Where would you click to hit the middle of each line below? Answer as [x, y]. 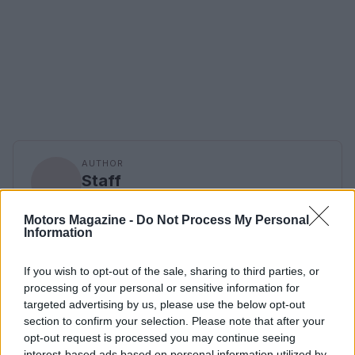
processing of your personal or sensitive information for [162, 287]
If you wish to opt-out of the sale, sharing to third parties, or [172, 271]
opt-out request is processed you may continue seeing [160, 337]
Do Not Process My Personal [223, 219]
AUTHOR [103, 163]
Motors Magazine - [80, 219]
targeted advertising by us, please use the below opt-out [164, 304]
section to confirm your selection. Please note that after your [174, 321]
